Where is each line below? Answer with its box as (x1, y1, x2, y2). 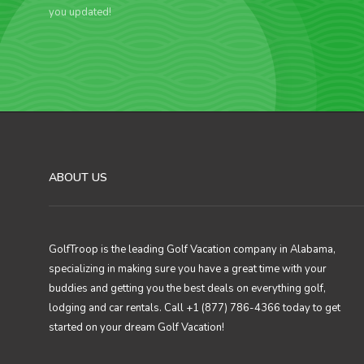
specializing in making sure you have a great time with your (49, 262, 327, 276)
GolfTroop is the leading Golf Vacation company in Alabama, (49, 242, 336, 257)
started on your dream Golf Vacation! (49, 320, 224, 335)
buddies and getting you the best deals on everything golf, (49, 281, 326, 296)
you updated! (49, 5, 111, 19)
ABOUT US (49, 170, 107, 185)
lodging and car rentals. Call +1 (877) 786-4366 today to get (49, 301, 340, 315)
